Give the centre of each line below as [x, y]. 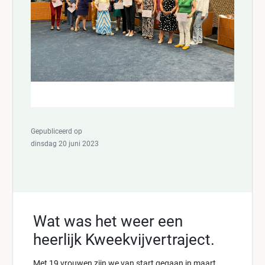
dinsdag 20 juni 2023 [65, 144]
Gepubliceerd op [56, 132]
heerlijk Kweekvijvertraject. [124, 240]
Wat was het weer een [108, 222]
